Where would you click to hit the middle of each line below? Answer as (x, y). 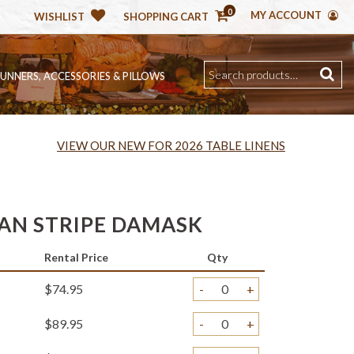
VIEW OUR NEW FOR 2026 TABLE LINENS (171, 145)
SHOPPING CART (166, 17)
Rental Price (77, 257)
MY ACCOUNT (287, 15)
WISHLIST (59, 17)
